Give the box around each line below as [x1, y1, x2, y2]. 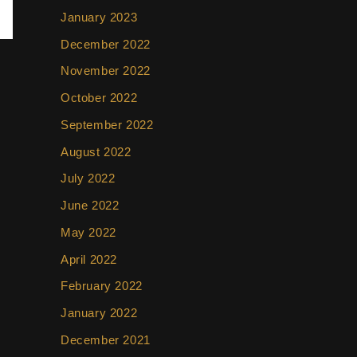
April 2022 [61, 252, 117, 266]
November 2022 [61, 64, 151, 78]
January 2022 [61, 306, 138, 320]
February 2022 [61, 279, 143, 293]
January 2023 [61, 10, 138, 24]
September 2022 [61, 117, 154, 131]
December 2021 [61, 332, 151, 347]
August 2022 [61, 144, 131, 159]
